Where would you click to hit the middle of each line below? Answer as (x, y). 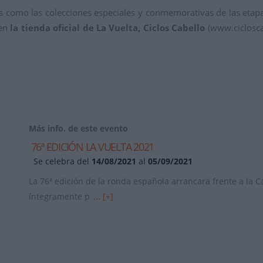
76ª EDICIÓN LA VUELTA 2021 (91, 147)
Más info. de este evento (78, 128)
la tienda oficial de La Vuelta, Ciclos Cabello (108, 28)
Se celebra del (63, 161)
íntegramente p (60, 196)
